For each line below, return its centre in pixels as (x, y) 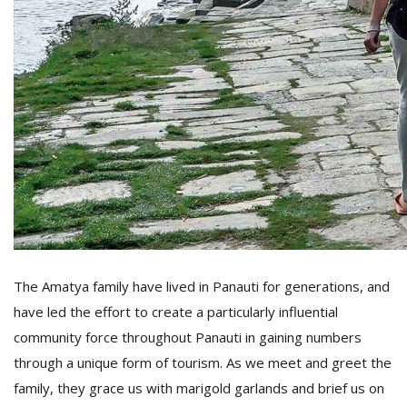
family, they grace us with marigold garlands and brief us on (199, 388)
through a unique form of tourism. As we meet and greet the (203, 362)
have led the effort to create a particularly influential (176, 312)
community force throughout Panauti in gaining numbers (188, 337)
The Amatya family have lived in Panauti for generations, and (202, 286)
